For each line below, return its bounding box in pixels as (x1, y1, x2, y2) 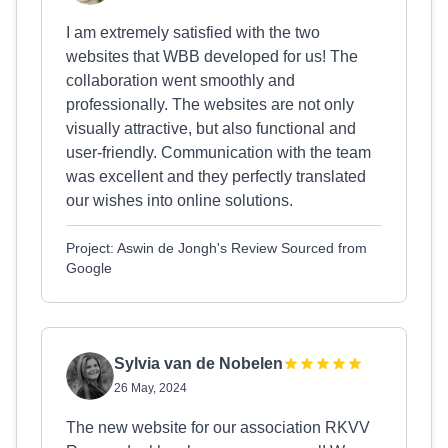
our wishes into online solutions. (66, 192, 293, 209)
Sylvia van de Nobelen (114, 355, 283, 372)
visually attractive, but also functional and (66, 120, 356, 137)
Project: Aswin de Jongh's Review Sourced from (66, 240, 367, 256)
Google (66, 260, 112, 276)
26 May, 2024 (114, 381, 187, 395)
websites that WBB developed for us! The (66, 48, 358, 65)
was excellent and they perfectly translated (66, 168, 366, 185)
